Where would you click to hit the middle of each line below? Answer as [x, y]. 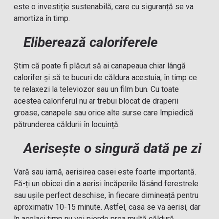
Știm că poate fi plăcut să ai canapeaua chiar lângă [100, 66]
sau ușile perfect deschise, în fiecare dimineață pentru [106, 195]
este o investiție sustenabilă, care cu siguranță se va [104, 7]
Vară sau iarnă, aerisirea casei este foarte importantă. [105, 172]
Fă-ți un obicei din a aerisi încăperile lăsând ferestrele [106, 184]
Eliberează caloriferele [91, 42]
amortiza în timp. [42, 18]
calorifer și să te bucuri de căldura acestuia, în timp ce [106, 77]
